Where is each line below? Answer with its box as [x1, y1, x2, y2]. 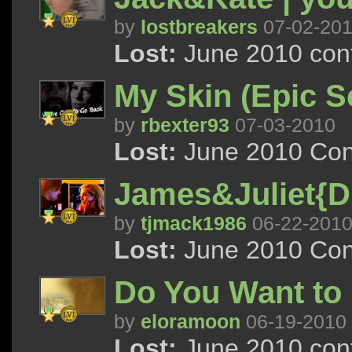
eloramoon [141, 310, 240, 332]
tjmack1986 [141, 212, 247, 234]
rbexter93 [141, 114, 229, 136]
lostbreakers [141, 16, 258, 38]
